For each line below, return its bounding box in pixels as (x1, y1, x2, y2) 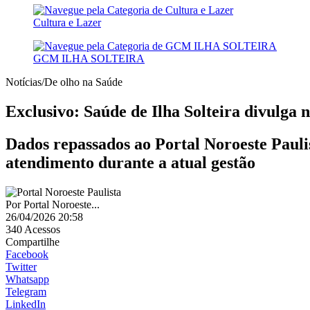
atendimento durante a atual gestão (6, 153, 255, 172)
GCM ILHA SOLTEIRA (33, 53, 145, 64)
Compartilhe (6, 235, 60, 248)
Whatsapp (6, 273, 49, 285)
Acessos (24, 223, 60, 235)
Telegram (6, 285, 46, 298)
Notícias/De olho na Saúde (6, 76, 122, 88)
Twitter (6, 260, 37, 273)
